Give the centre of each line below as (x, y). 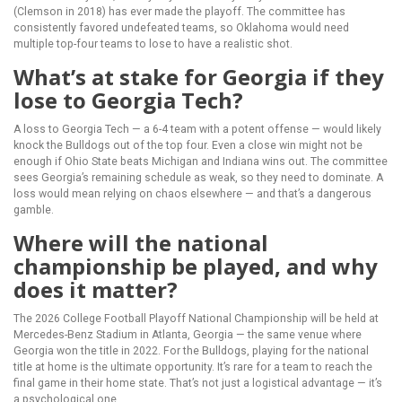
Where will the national (141, 243)
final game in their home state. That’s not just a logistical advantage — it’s (198, 384)
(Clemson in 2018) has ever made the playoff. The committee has (179, 12)
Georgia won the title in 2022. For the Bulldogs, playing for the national (191, 351)
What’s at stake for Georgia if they (199, 77)
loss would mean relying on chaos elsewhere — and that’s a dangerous (192, 194)
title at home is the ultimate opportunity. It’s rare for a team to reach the (193, 367)
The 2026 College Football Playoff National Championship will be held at (196, 319)
